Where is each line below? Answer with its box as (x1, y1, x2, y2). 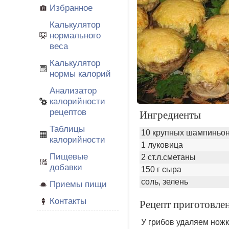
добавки (50, 162, 82, 172)
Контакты (50, 196, 86, 206)
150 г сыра (141, 165, 181, 174)
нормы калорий (50, 68, 111, 79)
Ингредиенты (140, 109, 201, 121)
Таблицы (50, 124, 85, 134)
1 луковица (141, 141, 183, 149)
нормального (50, 30, 101, 40)
